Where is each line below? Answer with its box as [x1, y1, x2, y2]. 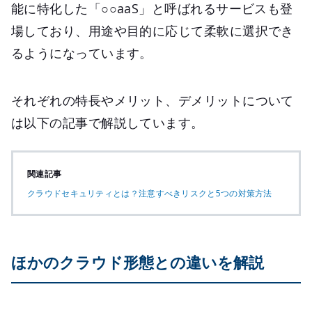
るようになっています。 [11, 45, 153, 62]
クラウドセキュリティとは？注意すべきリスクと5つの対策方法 [27, 187, 272, 200]
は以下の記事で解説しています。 [11, 114, 204, 132]
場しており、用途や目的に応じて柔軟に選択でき [11, 22, 294, 40]
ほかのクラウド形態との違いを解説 [11, 251, 264, 273]
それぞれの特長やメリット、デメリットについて [11, 92, 294, 109]
